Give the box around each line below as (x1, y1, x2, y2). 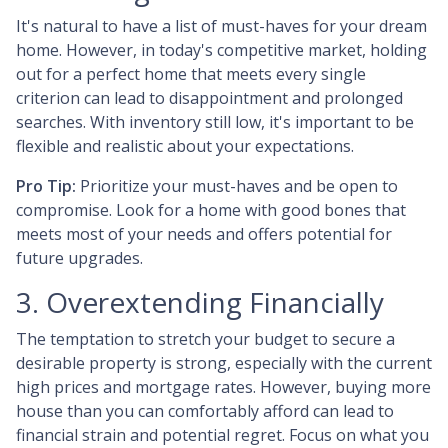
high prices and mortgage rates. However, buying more (16, 376, 431, 398)
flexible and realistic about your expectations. (16, 135, 354, 157)
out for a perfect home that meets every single (16, 63, 366, 85)
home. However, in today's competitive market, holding (16, 39, 427, 61)
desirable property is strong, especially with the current (16, 352, 432, 374)
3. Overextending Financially (16, 283, 384, 321)
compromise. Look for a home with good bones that (16, 199, 406, 221)
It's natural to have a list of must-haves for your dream (16, 15, 427, 37)
